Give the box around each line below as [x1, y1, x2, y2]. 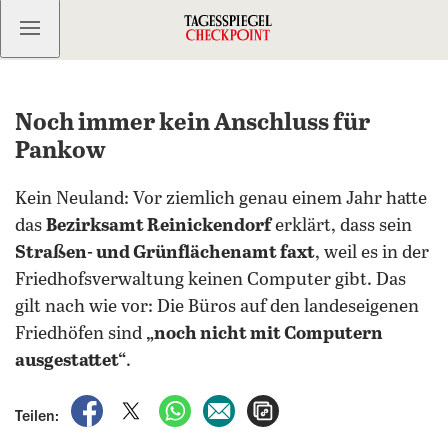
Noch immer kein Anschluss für [15, 110, 370, 137]
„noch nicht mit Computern [146, 324, 383, 344]
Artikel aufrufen [279, 397, 387, 413]
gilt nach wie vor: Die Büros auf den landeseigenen [15, 297, 419, 317]
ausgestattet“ [15, 351, 126, 371]
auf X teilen [151, 397, 229, 413]
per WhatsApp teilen [195, 397, 335, 413]
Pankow [15, 138, 106, 165]
